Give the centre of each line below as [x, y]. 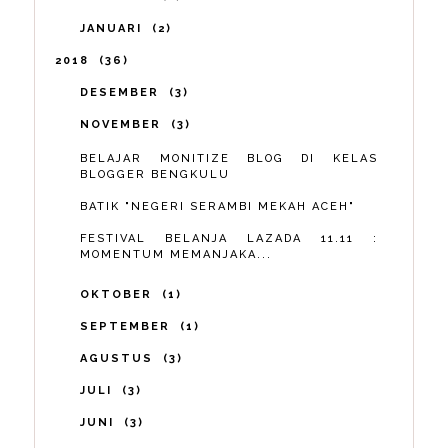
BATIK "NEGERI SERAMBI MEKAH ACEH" [218, 206]
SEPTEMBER [128, 326]
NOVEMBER [123, 124]
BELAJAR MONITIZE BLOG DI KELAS [229, 158]
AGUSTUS [119, 358]
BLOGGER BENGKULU [155, 174]
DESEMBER [122, 92]
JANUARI [114, 28]
